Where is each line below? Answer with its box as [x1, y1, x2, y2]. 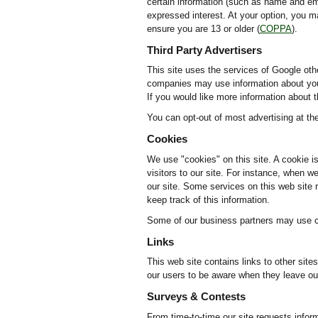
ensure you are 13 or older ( [147, 23, 260, 34]
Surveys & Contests [147, 290, 246, 302]
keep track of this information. [147, 194, 270, 205]
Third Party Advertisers [147, 43, 262, 56]
